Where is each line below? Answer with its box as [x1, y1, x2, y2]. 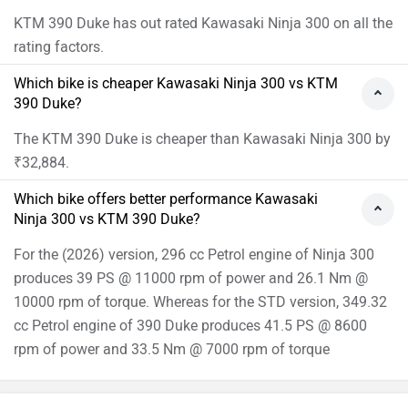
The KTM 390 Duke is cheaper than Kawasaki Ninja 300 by [14, 129, 391, 148]
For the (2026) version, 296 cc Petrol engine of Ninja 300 [14, 245, 374, 263]
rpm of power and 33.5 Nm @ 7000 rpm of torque [14, 340, 330, 358]
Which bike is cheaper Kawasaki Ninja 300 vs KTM [14, 74, 338, 92]
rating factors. [14, 37, 104, 56]
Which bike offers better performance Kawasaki [14, 189, 318, 208]
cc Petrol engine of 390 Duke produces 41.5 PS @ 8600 [14, 316, 367, 334]
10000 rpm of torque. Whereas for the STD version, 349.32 [14, 292, 387, 311]
